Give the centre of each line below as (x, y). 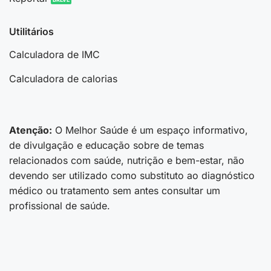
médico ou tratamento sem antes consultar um (115, 190)
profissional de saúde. (60, 205)
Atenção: (31, 130)
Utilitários (31, 32)
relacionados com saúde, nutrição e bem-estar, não (127, 160)
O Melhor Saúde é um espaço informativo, (150, 130)
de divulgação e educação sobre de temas (106, 145)
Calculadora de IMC (54, 54)
